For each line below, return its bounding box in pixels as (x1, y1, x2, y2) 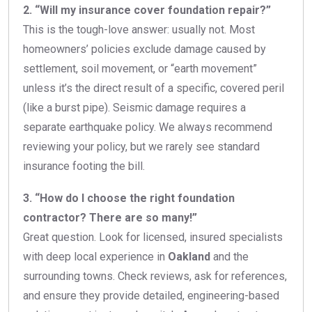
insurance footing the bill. (23, 159, 145, 173)
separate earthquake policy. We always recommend (23, 120, 272, 134)
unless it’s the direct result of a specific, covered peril (23, 81, 284, 95)
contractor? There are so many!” (23, 210, 197, 224)
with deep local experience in (23, 249, 168, 263)
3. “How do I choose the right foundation (23, 191, 235, 205)
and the (210, 249, 249, 263)
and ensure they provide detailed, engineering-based (23, 288, 279, 302)
